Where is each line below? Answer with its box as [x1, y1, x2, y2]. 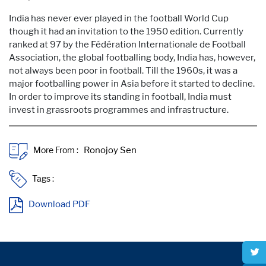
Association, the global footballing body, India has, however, [9, 52, 255, 63]
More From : [33, 145, 81, 156]
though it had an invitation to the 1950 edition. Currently [9, 26, 243, 37]
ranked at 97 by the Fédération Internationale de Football [9, 39, 246, 50]
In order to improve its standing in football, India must [9, 91, 232, 102]
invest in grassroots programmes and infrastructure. [9, 104, 229, 115]
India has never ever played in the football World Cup [9, 12, 229, 24]
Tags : [31, 173, 56, 183]
